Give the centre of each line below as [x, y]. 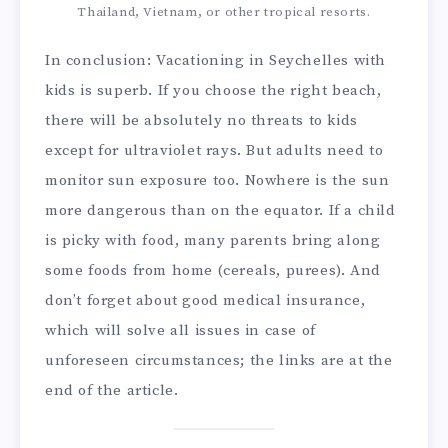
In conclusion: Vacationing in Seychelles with [216, 61]
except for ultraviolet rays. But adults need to [214, 151]
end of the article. [112, 391]
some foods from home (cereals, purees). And [213, 271]
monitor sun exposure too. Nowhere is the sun [217, 181]
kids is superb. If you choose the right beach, [213, 91]
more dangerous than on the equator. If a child [220, 211]
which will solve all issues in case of [180, 331]
